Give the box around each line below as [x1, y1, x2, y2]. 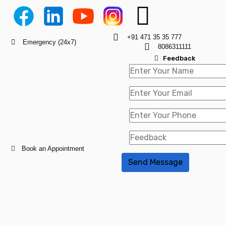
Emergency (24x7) [22, 38, 76, 46]
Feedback [162, 54, 195, 62]
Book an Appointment [22, 144, 85, 152]
